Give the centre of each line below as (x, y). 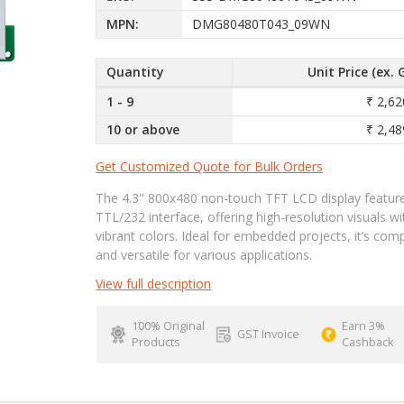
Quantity (136, 72)
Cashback (368, 342)
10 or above (143, 130)
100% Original (168, 326)
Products (156, 342)
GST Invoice (268, 334)
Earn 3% (364, 326)
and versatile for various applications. (204, 254)
